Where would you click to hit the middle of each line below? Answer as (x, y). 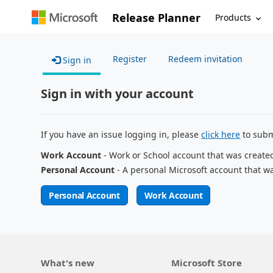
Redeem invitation (206, 59)
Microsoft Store (206, 263)
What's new (68, 263)
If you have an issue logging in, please (121, 134)
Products (233, 17)
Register (130, 59)
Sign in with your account (118, 94)
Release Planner (157, 17)
